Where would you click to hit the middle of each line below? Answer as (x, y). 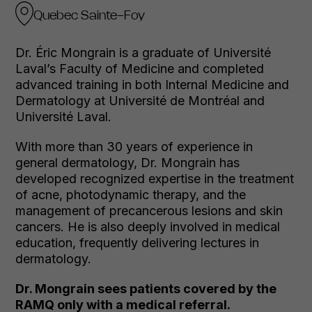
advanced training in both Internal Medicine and (153, 85)
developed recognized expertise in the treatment (155, 179)
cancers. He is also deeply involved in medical (148, 227)
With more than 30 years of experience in (134, 147)
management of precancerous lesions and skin (149, 211)
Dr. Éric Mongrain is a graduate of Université (143, 53)
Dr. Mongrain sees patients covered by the (146, 289)
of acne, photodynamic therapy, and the (131, 195)
